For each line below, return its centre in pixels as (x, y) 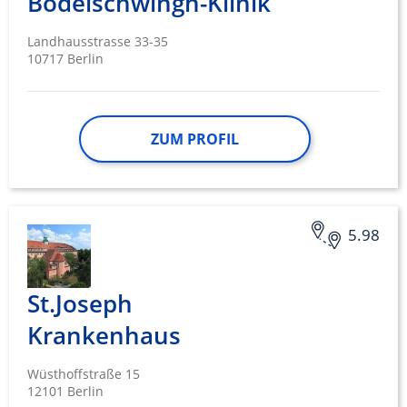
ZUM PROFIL (194, 139)
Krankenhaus (104, 336)
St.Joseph (80, 304)
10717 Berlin (65, 59)
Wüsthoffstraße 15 (84, 374)
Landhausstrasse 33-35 (98, 42)
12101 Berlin (65, 392)
